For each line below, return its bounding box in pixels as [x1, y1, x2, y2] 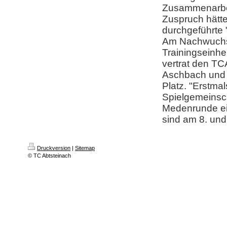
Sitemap [75, 145, 95, 151]
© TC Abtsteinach [28, 153, 71, 159]
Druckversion [37, 145, 70, 151]
